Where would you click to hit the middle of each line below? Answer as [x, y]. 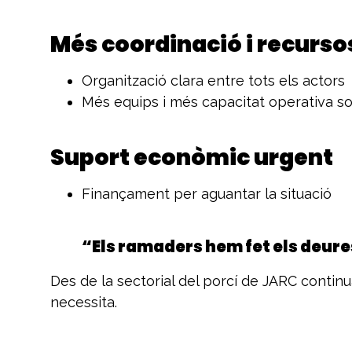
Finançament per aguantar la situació [207, 193]
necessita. [84, 302]
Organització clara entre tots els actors [213, 80]
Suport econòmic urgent [192, 157]
